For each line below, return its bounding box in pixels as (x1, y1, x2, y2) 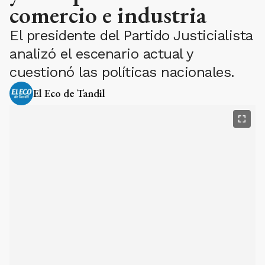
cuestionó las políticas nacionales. (9, 64, 235, 81)
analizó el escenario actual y (9, 46, 193, 63)
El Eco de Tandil (33, 86, 105, 101)
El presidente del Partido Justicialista (9, 27, 253, 44)
